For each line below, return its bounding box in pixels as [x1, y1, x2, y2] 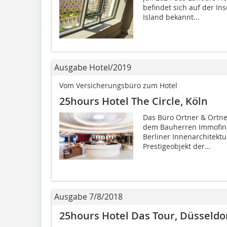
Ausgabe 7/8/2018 [54, 191, 123, 202]
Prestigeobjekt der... [142, 141, 211, 151]
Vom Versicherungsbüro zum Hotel [59, 80, 177, 90]
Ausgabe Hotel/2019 [54, 61, 131, 73]
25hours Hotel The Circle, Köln [59, 94, 208, 108]
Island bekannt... [142, 12, 200, 22]
